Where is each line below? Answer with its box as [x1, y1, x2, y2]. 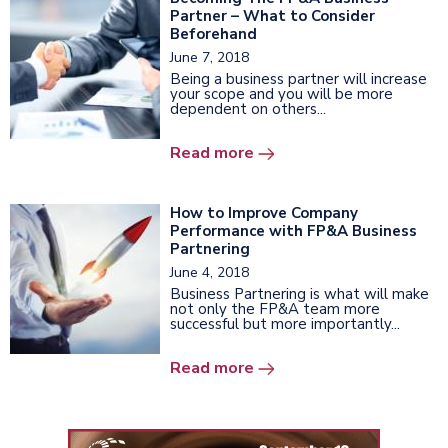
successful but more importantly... [170, 313, 400, 334]
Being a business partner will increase [170, 68, 427, 89]
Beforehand [170, 23, 257, 44]
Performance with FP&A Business [170, 220, 417, 241]
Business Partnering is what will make [170, 283, 429, 304]
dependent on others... [170, 98, 326, 119]
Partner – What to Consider [170, 5, 375, 26]
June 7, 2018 [170, 47, 249, 67]
